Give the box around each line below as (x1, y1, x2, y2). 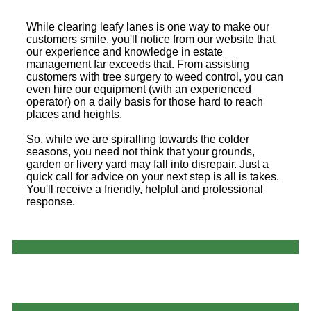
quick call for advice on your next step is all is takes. (26, 171, 279, 183)
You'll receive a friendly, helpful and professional (26, 183, 263, 196)
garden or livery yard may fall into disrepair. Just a (26, 158, 269, 171)
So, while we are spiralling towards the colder (26, 133, 249, 146)
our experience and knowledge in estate (26, 46, 223, 58)
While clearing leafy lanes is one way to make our (26, 21, 269, 33)
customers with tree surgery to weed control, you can (26, 71, 283, 83)
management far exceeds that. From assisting (26, 58, 249, 71)
